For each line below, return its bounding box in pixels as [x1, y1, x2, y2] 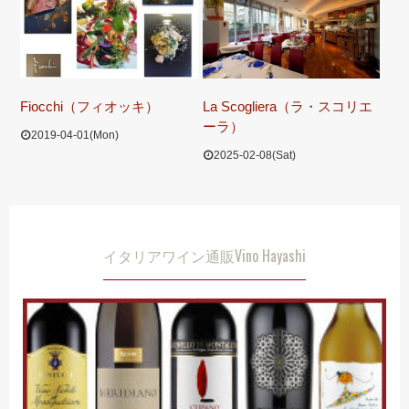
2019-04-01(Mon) [31, 128, 119, 142]
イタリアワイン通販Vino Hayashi [103, 244, 306, 267]
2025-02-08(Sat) [213, 148, 296, 162]
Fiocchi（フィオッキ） [20, 98, 159, 114]
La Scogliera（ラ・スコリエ [202, 98, 372, 114]
